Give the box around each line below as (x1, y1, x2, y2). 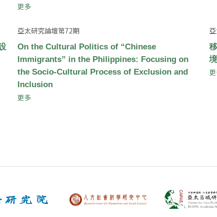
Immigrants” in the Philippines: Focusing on (17, 54, 188, 64)
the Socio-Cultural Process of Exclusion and (17, 67, 188, 77)
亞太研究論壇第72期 (17, 25, 79, 35)
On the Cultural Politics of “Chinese (17, 42, 156, 51)
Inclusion (17, 79, 53, 89)
